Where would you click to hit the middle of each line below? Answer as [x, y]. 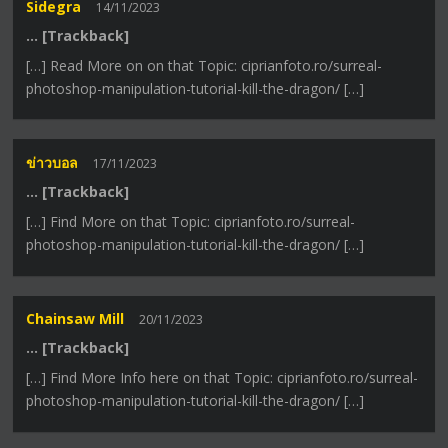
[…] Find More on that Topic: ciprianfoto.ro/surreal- [191, 221]
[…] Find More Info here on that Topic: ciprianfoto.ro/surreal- [222, 378]
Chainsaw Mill [75, 319]
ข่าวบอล [52, 162]
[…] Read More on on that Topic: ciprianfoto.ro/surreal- [204, 65]
